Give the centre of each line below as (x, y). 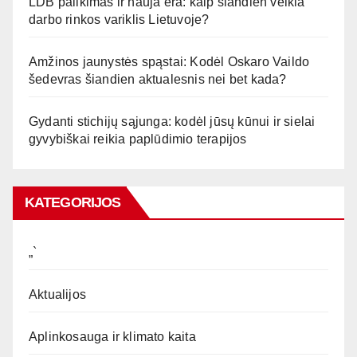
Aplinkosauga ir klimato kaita (112, 337)
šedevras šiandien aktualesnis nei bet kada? (158, 80)
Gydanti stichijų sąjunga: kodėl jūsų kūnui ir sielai (172, 122)
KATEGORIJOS (73, 203)
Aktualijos (57, 295)
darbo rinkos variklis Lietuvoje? (119, 20)
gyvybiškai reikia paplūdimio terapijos (138, 139)
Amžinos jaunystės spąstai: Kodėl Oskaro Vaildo (169, 62)
